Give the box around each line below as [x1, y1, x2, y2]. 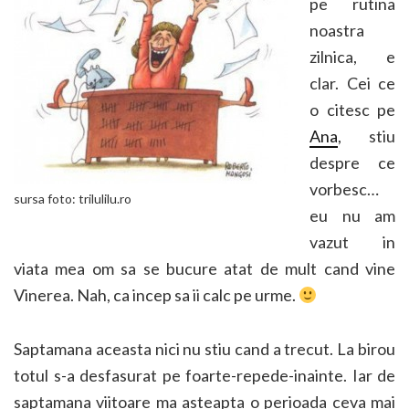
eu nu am [309, 205, 395, 225]
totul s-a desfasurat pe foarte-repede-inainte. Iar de [14, 365, 395, 385]
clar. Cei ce [309, 73, 395, 93]
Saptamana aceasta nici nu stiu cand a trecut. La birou [14, 339, 395, 359]
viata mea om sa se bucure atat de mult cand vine [14, 258, 395, 278]
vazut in [309, 232, 395, 252]
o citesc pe [309, 100, 395, 120]
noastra [309, 20, 364, 40]
